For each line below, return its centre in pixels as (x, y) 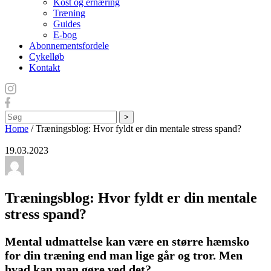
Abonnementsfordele (69, 46)
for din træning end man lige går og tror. (110, 256)
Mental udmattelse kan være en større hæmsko (127, 242)
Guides (67, 24)
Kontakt (44, 68)
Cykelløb (47, 57)
